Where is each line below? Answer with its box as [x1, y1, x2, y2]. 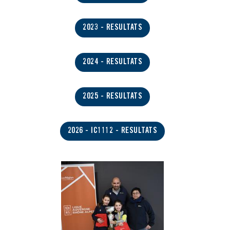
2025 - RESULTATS [83, 92, 142, 101]
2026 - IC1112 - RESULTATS [67, 126, 158, 135]
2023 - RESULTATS [83, 23, 142, 32]
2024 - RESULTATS [83, 57, 142, 66]
